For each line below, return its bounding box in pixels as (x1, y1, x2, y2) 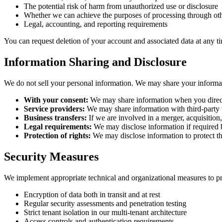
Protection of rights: (24, 131, 91, 140)
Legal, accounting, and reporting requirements (24, 19, 167, 28)
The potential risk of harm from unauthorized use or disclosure (24, 1, 218, 10)
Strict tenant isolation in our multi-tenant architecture (24, 208, 187, 217)
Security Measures (4, 150, 99, 163)
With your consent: (24, 95, 88, 104)
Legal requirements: (24, 122, 92, 131)
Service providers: (24, 104, 85, 113)
